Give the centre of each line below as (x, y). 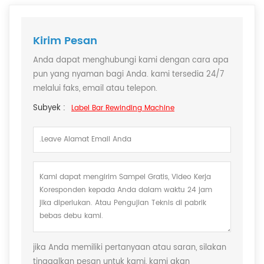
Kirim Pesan (65, 41)
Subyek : (49, 108)
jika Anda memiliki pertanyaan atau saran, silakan (130, 248)
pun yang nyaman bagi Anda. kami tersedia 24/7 (128, 75)
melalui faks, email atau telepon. (95, 89)
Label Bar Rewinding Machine (123, 108)
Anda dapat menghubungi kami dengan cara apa (131, 61)
